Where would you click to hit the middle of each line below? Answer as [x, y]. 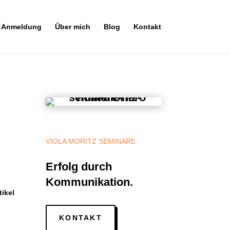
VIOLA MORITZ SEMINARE [91, 141]
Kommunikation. [90, 182]
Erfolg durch [79, 166]
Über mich [72, 27]
